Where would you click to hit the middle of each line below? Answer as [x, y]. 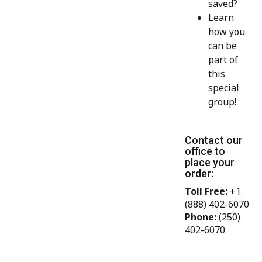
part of [223, 60]
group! [222, 102]
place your [210, 163]
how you [227, 32]
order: [199, 174]
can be [223, 46]
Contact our [214, 140]
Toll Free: [206, 192]
